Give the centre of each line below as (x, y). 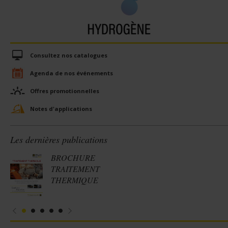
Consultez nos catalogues (69, 55)
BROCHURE (73, 158)
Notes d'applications (61, 109)
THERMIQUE (75, 180)
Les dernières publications (59, 139)
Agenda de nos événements (72, 73)
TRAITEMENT (75, 169)
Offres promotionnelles (65, 91)
